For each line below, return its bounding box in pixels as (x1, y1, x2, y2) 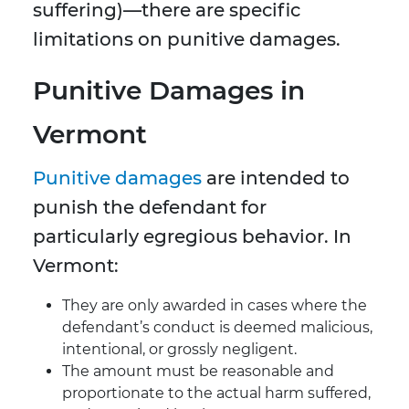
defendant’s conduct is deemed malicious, (62, 319, 372, 337)
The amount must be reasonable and (62, 362, 334, 381)
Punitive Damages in (33, 75, 305, 107)
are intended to (202, 167, 350, 190)
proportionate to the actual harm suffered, (62, 384, 371, 403)
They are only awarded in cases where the (62, 297, 367, 315)
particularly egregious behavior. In (33, 225, 351, 248)
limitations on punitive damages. (33, 28, 341, 51)
